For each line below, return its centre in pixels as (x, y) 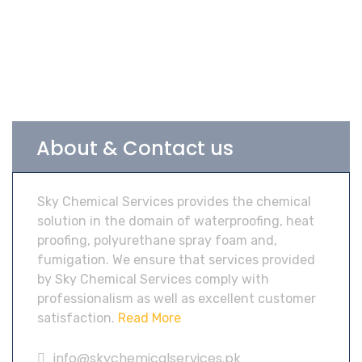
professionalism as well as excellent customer (177, 299)
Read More (148, 318)
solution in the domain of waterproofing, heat (176, 221)
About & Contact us (135, 148)
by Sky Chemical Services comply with (153, 279)
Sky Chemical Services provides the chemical (174, 202)
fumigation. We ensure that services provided (176, 260)
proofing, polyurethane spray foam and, (157, 240)
